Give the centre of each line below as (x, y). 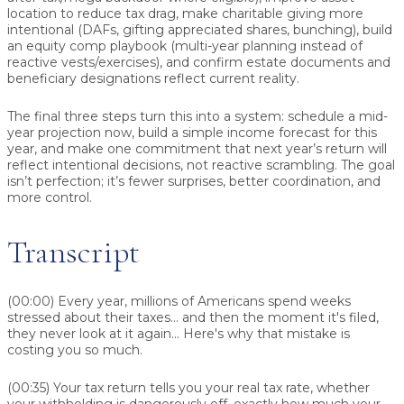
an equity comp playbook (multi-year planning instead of (185, 46)
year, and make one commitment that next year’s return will (197, 149)
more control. (50, 198)
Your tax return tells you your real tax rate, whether (210, 387)
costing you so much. (75, 349)
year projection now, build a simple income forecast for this (192, 133)
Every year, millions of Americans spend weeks (202, 301)
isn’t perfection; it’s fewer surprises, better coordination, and (194, 182)
